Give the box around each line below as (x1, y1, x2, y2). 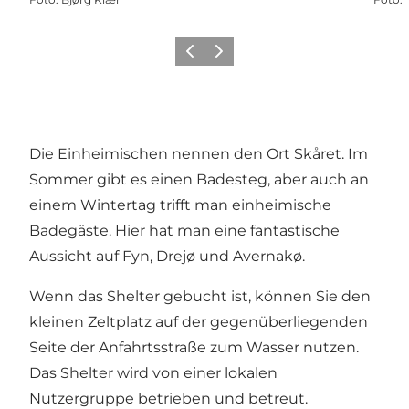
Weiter (207, 49, 243, 64)
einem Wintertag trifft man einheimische (29, 195, 331, 214)
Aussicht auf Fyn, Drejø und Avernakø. (29, 246, 305, 265)
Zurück (178, 49, 217, 64)
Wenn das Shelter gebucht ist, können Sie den (29, 287, 371, 305)
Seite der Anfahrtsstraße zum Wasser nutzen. (29, 338, 359, 356)
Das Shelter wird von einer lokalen (29, 363, 278, 382)
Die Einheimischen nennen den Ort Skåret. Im (29, 144, 368, 163)
